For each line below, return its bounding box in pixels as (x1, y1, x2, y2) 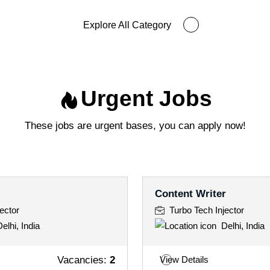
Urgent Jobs (80, 86, 212, 111)
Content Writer (155, 187, 226, 199)
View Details (160, 254, 209, 265)
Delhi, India (221, 221, 265, 231)
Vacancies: (57, 253, 110, 266)
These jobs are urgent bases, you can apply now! (24, 119, 246, 131)
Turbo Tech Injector (169, 205, 244, 215)
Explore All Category (83, 19, 171, 31)
